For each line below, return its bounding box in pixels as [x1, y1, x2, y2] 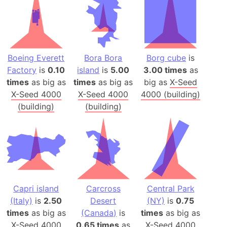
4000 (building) [141, 89, 201, 99]
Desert [90, 196, 117, 206]
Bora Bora [84, 52, 123, 63]
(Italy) [10, 196, 33, 206]
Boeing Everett [8, 52, 65, 63]
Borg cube [146, 52, 186, 63]
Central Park [146, 183, 195, 194]
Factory [7, 64, 37, 75]
